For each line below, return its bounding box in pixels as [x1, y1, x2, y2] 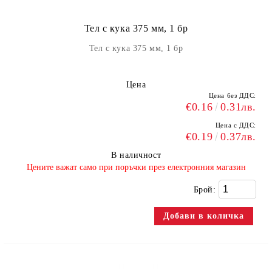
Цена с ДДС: [215, 121, 256, 129]
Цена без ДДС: [208, 92, 256, 99]
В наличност [110, 151, 161, 160]
